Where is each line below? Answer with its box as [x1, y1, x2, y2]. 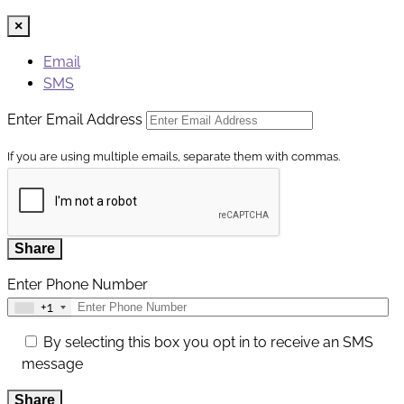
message [22, 355, 83, 373]
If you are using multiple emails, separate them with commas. [7, 150, 340, 164]
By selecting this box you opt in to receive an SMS [43, 334, 373, 352]
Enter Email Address [7, 111, 142, 129]
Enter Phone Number [7, 276, 148, 294]
